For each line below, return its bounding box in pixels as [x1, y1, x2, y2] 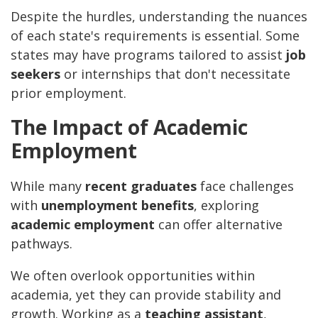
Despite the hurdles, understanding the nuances [11, 8, 307, 26]
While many [11, 177, 85, 195]
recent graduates [85, 177, 197, 195]
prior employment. [11, 84, 126, 102]
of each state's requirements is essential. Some [11, 27, 300, 45]
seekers [11, 65, 60, 83]
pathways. [11, 235, 72, 253]
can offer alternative [155, 216, 283, 234]
